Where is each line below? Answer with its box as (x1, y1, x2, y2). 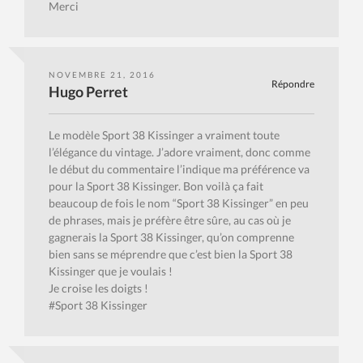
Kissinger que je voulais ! (49, 264, 173, 279)
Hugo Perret (49, 83, 128, 101)
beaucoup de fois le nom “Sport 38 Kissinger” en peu (49, 196, 309, 211)
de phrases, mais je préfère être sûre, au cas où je (49, 213, 291, 228)
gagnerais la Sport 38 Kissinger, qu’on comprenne (49, 230, 294, 245)
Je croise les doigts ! (49, 281, 148, 296)
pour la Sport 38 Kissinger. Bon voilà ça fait (49, 179, 263, 194)
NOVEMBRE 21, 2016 (49, 70, 156, 80)
